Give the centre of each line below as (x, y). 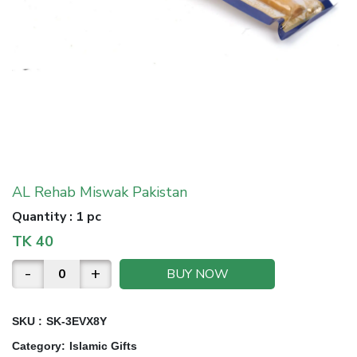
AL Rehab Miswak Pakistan (100, 192)
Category (37, 346)
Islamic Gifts (103, 346)
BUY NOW (197, 275)
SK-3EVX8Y (76, 322)
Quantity (39, 217)
